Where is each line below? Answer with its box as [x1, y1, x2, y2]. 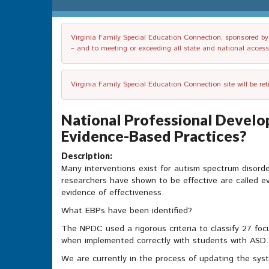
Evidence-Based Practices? [61, 127, 247, 145]
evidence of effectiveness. [61, 187, 164, 199]
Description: [61, 151, 112, 162]
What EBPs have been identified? [61, 205, 192, 217]
